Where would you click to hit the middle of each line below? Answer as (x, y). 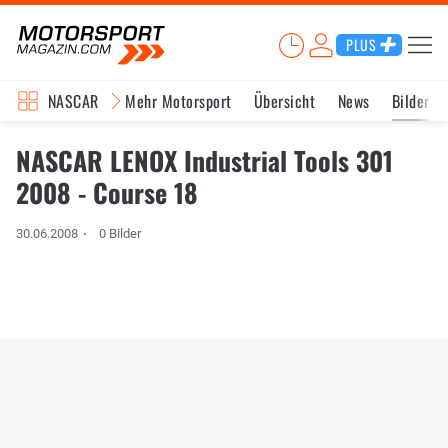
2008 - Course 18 (107, 192)
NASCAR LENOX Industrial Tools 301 (204, 160)
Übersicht (284, 101)
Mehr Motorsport (178, 101)
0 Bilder (120, 233)
